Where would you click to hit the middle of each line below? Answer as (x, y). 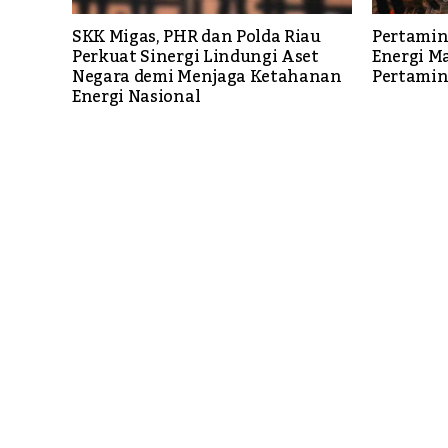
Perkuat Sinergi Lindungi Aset (195, 56)
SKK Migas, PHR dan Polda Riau (196, 36)
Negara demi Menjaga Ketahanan (207, 76)
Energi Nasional (136, 96)
